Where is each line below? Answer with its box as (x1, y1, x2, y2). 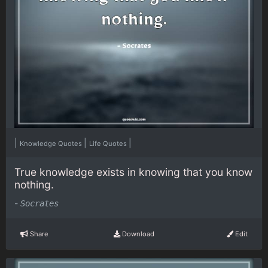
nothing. (14, 178, 54, 191)
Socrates (20, 199, 59, 209)
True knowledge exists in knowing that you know (14, 165, 252, 178)
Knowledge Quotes (20, 139, 84, 148)
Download (120, 229, 154, 238)
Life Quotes (89, 139, 129, 148)
